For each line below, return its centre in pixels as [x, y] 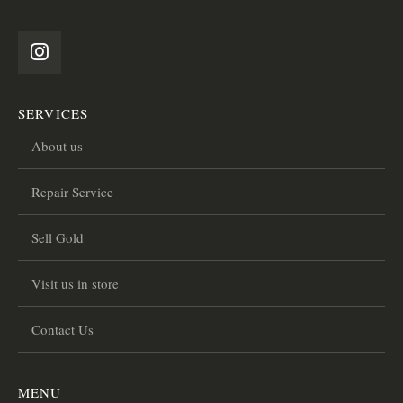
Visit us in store [75, 283]
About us [57, 145]
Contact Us [63, 329]
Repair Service [72, 191]
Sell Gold [58, 237]
